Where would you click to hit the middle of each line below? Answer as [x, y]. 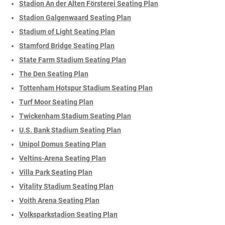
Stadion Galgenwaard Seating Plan [75, 17]
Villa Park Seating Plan [56, 172]
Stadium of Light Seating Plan [67, 31]
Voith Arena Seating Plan [59, 200]
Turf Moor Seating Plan [56, 102]
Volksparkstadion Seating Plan [68, 214]
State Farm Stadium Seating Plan [73, 60]
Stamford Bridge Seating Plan [67, 45]
